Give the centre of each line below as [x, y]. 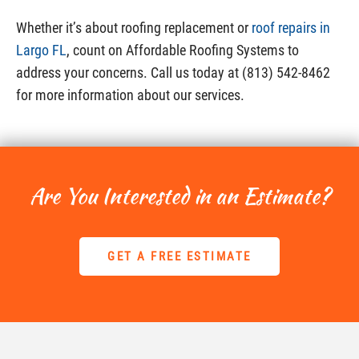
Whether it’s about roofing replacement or [134, 28]
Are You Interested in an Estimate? [179, 196]
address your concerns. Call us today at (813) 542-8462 [173, 73]
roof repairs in [291, 28]
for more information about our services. [130, 95]
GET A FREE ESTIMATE [179, 256]
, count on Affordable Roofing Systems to [183, 50]
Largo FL [41, 50]
